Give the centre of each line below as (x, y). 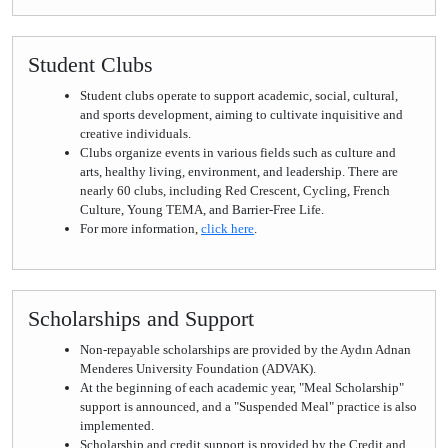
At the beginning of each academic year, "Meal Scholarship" (242, 387)
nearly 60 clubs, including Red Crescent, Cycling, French (235, 190)
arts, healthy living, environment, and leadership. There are (239, 171)
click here (227, 228)
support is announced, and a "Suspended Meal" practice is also (248, 406)
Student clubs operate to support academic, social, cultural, (239, 95)
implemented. (117, 425)
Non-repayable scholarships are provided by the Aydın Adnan (245, 349)
